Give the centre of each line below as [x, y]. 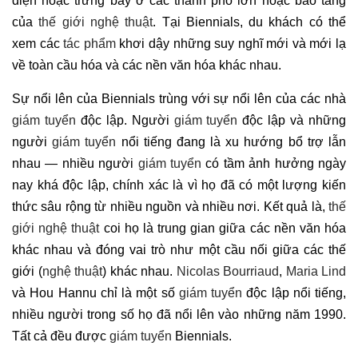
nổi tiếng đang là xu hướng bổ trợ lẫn [231, 142]
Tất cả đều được [61, 336]
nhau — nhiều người [75, 164]
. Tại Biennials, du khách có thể [250, 22]
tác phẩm [89, 44]
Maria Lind [316, 272]
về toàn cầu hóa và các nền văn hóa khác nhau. [147, 66]
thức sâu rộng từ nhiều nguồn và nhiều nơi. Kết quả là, [170, 207]
